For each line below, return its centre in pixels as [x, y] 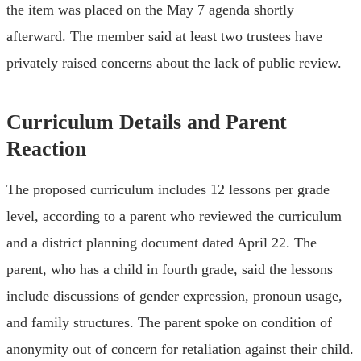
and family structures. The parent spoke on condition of [169, 322]
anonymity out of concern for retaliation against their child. [180, 349]
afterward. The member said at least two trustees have [164, 36]
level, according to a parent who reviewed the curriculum [174, 216]
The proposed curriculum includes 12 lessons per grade [168, 189]
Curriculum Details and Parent [147, 122]
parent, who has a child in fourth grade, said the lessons [170, 269]
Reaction [46, 148]
